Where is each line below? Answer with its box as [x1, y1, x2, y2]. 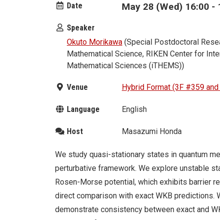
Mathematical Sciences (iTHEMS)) [67, 60, 184, 70]
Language [65, 105, 100, 114]
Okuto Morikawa [67, 37, 122, 47]
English [122, 105, 147, 114]
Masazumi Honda [122, 126, 182, 136]
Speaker [65, 23, 95, 32]
